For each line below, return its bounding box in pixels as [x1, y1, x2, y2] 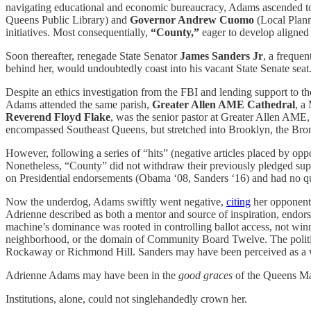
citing [226, 195, 251, 208]
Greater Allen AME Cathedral [152, 98, 295, 110]
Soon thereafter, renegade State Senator [6, 49, 180, 62]
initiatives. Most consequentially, [6, 26, 151, 38]
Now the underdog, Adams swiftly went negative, [6, 195, 226, 208]
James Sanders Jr [180, 49, 263, 62]
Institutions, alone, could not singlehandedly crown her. [6, 292, 247, 305]
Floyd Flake [54, 110, 110, 123]
